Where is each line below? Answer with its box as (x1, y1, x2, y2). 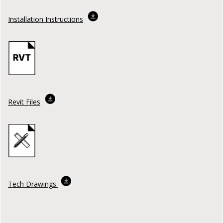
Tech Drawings (8, 179, 58, 189)
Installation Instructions (8, 14, 83, 24)
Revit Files (8, 97, 40, 107)
